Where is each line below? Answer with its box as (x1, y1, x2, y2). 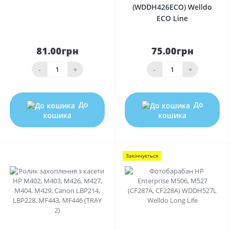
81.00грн (36, 45, 79, 57)
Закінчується (126, 152, 159, 160)
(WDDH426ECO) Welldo (132, 2, 212, 12)
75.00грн (151, 45, 194, 57)
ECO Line (157, 13, 188, 24)
